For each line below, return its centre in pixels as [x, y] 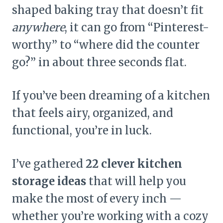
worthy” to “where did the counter [106, 45]
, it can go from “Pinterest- [137, 27]
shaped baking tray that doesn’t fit [108, 10]
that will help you [136, 181]
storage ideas [49, 181]
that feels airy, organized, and [93, 113]
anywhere [38, 27]
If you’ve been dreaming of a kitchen [111, 95]
